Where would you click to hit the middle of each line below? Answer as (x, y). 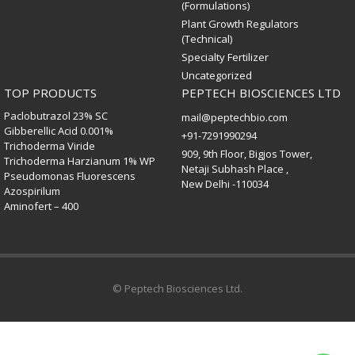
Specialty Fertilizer (225, 57)
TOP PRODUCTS (50, 93)
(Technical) (207, 39)
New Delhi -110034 (225, 184)
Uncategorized (217, 75)
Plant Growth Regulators (240, 24)
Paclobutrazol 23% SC (56, 116)
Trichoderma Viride (50, 146)
